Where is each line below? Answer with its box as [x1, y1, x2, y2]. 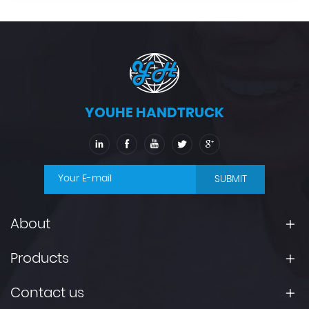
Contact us [10, 282, 84, 305]
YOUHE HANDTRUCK [85, 101, 224, 126]
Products [10, 248, 69, 270]
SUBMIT [214, 171, 247, 188]
